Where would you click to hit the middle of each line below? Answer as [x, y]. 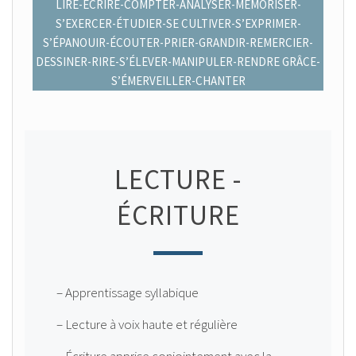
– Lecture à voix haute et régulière [147, 324]
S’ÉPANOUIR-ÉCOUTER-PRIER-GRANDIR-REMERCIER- [178, 43]
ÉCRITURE [178, 215]
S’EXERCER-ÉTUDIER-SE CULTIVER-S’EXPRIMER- [178, 23]
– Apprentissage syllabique [128, 292]
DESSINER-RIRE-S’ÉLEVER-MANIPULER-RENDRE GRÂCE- [178, 62]
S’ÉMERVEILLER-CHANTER [178, 81]
